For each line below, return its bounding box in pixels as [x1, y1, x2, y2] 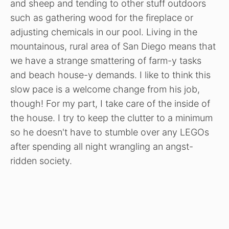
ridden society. [10, 155, 72, 167]
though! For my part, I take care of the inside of [10, 98, 210, 109]
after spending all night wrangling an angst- [10, 141, 193, 152]
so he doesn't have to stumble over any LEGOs [10, 127, 209, 138]
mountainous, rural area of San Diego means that [10, 41, 216, 52]
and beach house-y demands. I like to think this [10, 70, 211, 81]
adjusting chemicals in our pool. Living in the [10, 27, 197, 38]
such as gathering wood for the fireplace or [10, 12, 193, 24]
